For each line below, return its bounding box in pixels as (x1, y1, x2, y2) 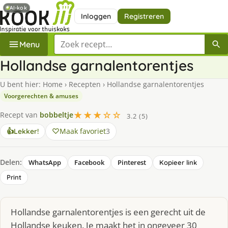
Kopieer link (159, 158, 197, 166)
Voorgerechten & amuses (4, 91, 78, 100)
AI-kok (10, 4, 27, 12)
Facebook (74, 157, 104, 167)
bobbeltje (40, 110, 73, 120)
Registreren (124, 11, 164, 21)
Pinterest (118, 157, 146, 167)
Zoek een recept (53, 34, 116, 45)
